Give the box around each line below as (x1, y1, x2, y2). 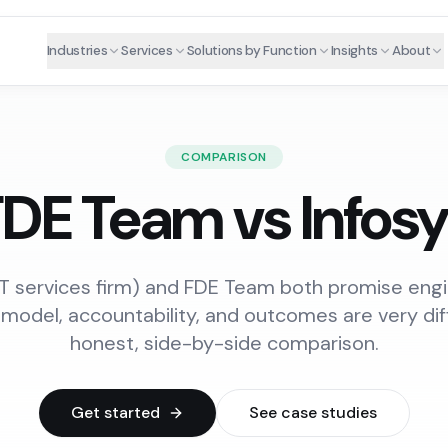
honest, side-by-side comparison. (69, 330, 379, 356)
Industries (46, 42, 108, 59)
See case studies (248, 402, 377, 423)
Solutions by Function (186, 42, 317, 59)
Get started (70, 402, 160, 423)
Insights (330, 42, 378, 59)
